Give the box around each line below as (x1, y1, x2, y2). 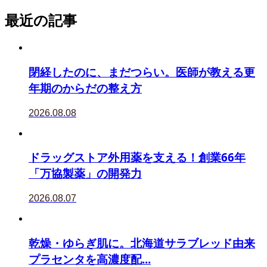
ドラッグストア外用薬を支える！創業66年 (29, 150, 246, 165)
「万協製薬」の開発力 (29, 166, 142, 181)
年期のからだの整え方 (29, 80, 142, 95)
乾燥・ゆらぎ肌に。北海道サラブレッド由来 (29, 235, 255, 250)
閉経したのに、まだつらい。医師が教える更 (29, 64, 255, 79)
